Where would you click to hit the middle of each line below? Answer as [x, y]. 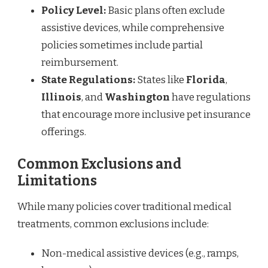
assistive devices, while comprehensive [133, 28]
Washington [137, 98]
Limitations [57, 181]
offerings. [64, 132]
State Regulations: [88, 80]
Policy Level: [74, 11]
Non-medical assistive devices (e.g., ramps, [140, 254]
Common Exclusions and [99, 164]
